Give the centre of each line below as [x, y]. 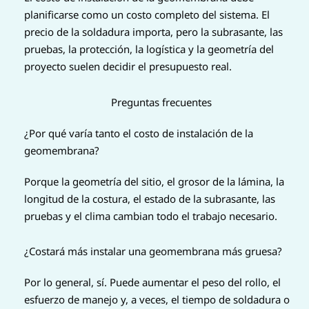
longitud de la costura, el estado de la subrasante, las [150, 198]
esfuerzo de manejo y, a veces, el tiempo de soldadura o [157, 299]
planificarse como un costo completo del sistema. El [147, 15]
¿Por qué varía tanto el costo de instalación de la [139, 133]
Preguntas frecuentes [161, 102]
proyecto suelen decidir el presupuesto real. [128, 67]
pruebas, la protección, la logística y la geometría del [149, 49]
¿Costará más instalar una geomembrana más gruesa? [153, 251]
